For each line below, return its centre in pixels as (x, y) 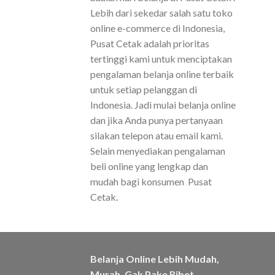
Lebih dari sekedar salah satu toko (161, 13)
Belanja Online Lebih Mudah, (155, 258)
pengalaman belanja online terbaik (162, 74)
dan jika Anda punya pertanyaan (157, 120)
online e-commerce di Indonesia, (157, 28)
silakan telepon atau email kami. (157, 136)
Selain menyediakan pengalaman (158, 151)
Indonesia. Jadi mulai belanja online (163, 105)
